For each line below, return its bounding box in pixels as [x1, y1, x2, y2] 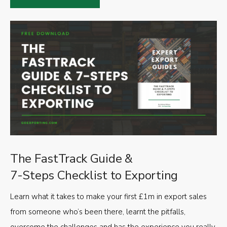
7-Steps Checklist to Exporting [10, 167, 178, 184]
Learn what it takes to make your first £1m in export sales [10, 192, 207, 202]
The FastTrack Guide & [10, 150, 133, 167]
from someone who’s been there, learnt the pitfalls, [10, 207, 185, 217]
